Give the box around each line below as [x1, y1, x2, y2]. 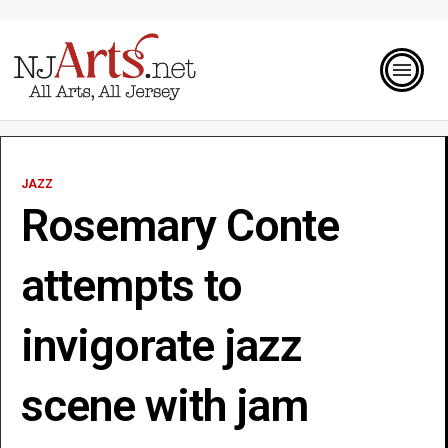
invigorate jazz [21, 318, 302, 372]
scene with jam [21, 378, 308, 432]
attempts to [21, 258, 242, 312]
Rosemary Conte [21, 198, 339, 252]
